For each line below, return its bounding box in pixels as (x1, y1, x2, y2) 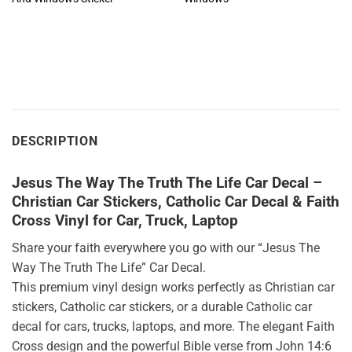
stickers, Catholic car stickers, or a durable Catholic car (12, 299, 312, 314)
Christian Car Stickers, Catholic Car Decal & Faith (12, 192, 339, 211)
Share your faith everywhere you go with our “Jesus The (12, 240, 320, 255)
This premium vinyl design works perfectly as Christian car (12, 279, 335, 295)
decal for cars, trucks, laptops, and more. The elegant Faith (12, 318, 335, 334)
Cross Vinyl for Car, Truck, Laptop (12, 211, 238, 230)
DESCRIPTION (12, 134, 98, 149)
